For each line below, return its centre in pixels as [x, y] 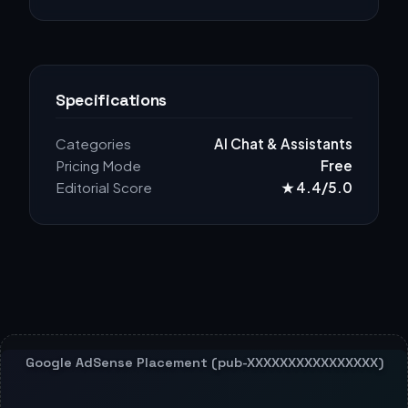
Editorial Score [104, 187]
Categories [93, 143]
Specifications [112, 100]
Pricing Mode [98, 165]
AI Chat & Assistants [283, 143]
